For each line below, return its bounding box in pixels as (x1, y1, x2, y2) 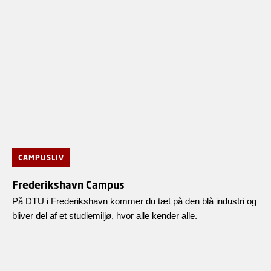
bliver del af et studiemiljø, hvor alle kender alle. (12, 211, 197, 221)
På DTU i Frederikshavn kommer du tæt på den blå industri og (12, 196, 256, 207)
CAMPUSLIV (18, 153, 64, 163)
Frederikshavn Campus (12, 178, 125, 192)
